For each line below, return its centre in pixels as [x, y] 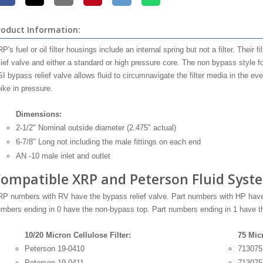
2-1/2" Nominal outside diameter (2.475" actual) [96, 128]
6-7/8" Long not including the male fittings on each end [108, 142]
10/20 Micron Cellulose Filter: [77, 235]
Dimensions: [38, 114]
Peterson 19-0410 [54, 249]
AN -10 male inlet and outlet [63, 156]
